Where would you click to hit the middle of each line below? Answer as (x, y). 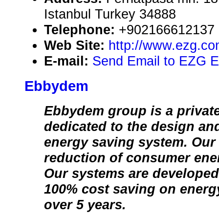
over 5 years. (85, 205)
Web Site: (76, 45)
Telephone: (81, 30)
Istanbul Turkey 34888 (110, 14)
